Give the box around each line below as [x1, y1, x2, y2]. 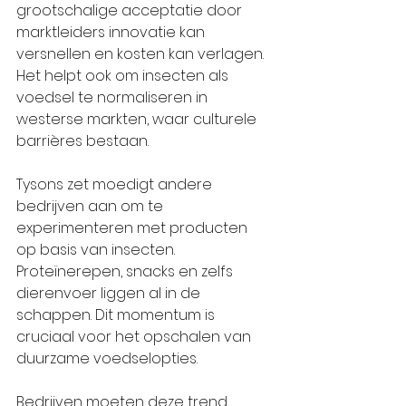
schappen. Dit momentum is [16, 304, 218, 325]
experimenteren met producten [16, 217, 251, 238]
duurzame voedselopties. [16, 347, 198, 369]
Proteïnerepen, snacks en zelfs [16, 260, 237, 282]
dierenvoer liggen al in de [16, 282, 204, 304]
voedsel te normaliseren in [16, 86, 211, 108]
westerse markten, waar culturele [16, 108, 260, 130]
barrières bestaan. [16, 130, 149, 151]
